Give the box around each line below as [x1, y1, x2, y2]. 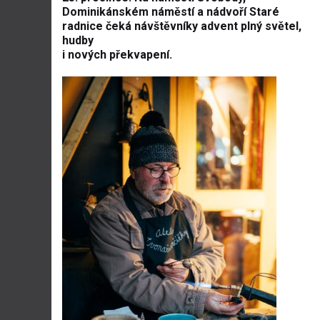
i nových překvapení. [62, 48, 172, 61]
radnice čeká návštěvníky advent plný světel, [62, 19, 301, 33]
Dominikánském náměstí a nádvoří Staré [62, 5, 279, 19]
